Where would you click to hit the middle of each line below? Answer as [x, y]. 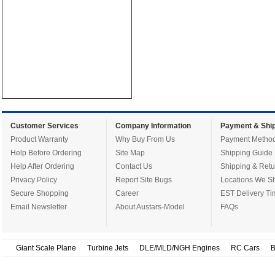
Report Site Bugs [143, 180]
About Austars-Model [150, 207]
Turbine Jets [107, 248]
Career [127, 193]
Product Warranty [39, 139]
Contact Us [134, 166]
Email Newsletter [38, 207]
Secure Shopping [39, 193]
